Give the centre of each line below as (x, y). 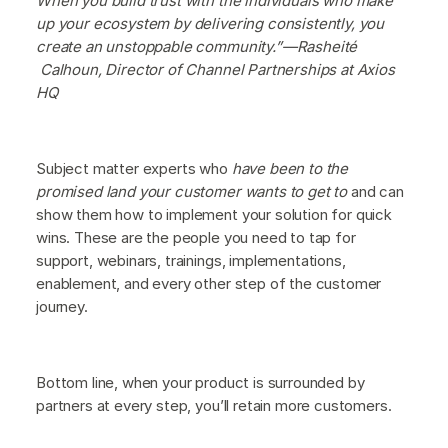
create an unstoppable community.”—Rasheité (197, 46)
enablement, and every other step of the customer (209, 283)
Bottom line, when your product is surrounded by (200, 382)
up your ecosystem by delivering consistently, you (210, 23)
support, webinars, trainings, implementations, (191, 260)
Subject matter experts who (134, 168)
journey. (62, 306)
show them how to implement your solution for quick (214, 214)
